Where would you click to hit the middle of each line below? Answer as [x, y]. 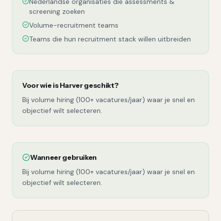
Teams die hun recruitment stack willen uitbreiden [110, 39]
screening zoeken [57, 11]
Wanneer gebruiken [64, 157]
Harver [71, 85]
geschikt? [101, 85]
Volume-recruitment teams [74, 25]
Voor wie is [41, 85]
